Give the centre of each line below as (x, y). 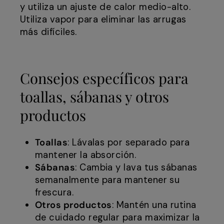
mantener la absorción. (86, 155)
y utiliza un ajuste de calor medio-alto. (105, 7)
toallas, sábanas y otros (94, 96)
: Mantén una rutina (154, 205)
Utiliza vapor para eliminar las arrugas (103, 20)
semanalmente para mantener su (107, 180)
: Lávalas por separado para (129, 143)
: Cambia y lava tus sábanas (136, 168)
